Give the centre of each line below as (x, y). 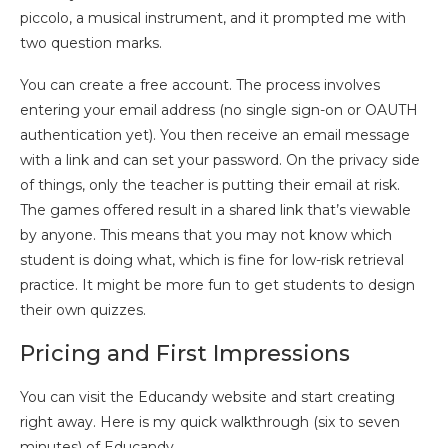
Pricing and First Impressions (185, 354)
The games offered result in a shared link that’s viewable (215, 210)
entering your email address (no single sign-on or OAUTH (219, 110)
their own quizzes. (83, 310)
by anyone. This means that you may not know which (206, 235)
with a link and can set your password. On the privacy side (220, 160)
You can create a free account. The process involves (200, 85)
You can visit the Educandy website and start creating (207, 397)
